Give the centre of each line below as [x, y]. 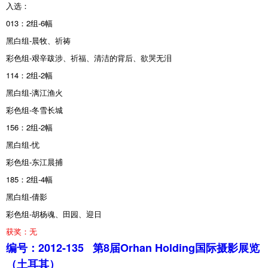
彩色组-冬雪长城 [34, 109]
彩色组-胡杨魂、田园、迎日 [54, 214]
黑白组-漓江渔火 [34, 92]
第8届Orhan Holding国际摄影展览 [176, 247]
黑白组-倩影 [27, 196]
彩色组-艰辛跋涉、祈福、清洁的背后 [69, 57]
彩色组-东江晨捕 [34, 162]
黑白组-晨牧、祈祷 [38, 40]
